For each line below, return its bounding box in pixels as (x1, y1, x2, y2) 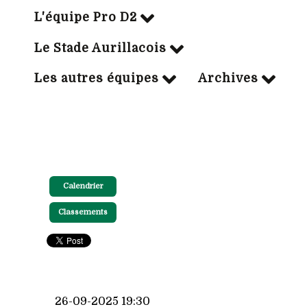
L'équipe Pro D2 (34, 10, 137, 25)
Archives (198, 71, 258, 86)
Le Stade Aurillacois (34, 40, 167, 55)
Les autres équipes (34, 71, 159, 86)
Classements (58, 208, 108, 217)
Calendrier (62, 182, 103, 191)
